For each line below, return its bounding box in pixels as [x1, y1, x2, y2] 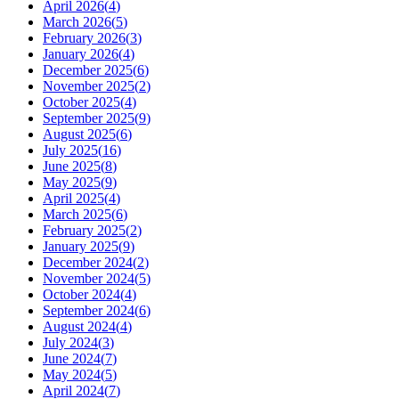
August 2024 [43, 319, 116, 335]
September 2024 [43, 303, 134, 319]
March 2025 [43, 207, 111, 223]
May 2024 [43, 367, 101, 383]
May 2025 [43, 175, 101, 191]
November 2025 [43, 78, 134, 94]
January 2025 [43, 239, 118, 255]
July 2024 [43, 335, 98, 351]
